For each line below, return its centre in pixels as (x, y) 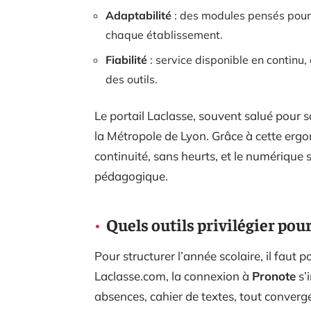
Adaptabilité (138, 15)
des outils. (132, 79)
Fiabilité (126, 59)
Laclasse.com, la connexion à (173, 276)
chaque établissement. (164, 34)
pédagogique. (131, 176)
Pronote (274, 276)
